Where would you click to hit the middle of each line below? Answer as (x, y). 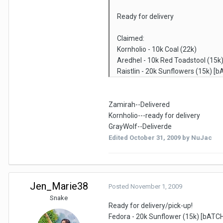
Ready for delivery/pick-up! (151, 205)
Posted (119, 186)
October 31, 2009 (155, 137)
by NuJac (196, 137)
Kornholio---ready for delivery (154, 115)
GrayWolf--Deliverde (140, 126)
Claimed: (131, 38)
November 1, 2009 (156, 186)
